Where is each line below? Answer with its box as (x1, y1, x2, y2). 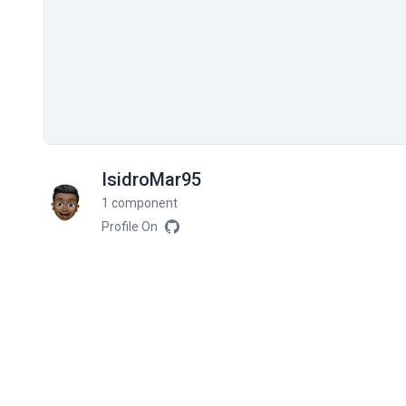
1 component (101, 195, 178, 210)
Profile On (101, 218, 158, 234)
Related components (43, 273, 247, 299)
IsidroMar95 (101, 168, 201, 190)
